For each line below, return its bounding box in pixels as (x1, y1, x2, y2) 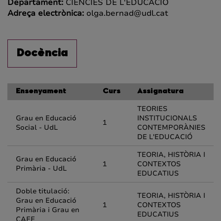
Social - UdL (16, 123, 58, 132)
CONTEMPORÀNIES (137, 123, 205, 132)
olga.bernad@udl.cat (86, 8, 168, 19)
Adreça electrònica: (7, 8, 86, 19)
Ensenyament (16, 88, 66, 95)
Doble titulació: (16, 186, 70, 196)
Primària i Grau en (16, 205, 79, 215)
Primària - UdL (16, 164, 67, 173)
